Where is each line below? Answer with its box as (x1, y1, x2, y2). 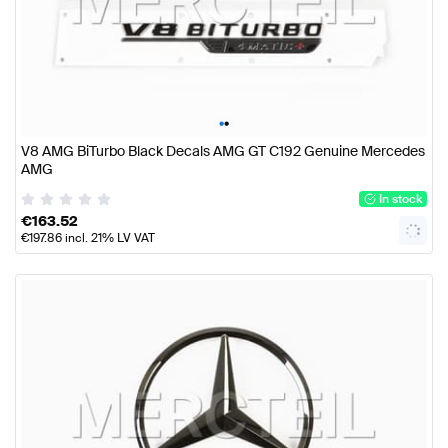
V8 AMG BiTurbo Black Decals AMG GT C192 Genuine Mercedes (21, 141, 425, 160)
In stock (378, 191, 422, 208)
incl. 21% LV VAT (62, 230, 155, 247)
